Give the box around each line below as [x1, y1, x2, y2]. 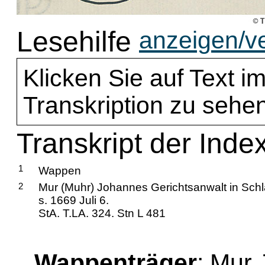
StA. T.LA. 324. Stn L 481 [38, 207, 166, 219]
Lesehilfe [17, 26, 131, 57]
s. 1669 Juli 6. [38, 194, 109, 206]
